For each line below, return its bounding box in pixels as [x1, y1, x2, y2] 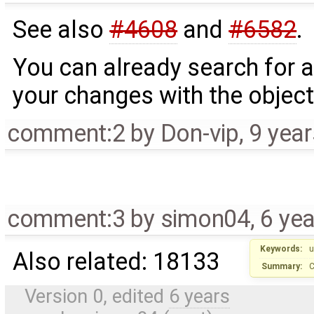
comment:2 [6, 119, 125, 148]
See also [13, 15, 110, 44]
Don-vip [160, 119, 239, 148]
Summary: [261, 261, 302, 272]
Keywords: [259, 244, 302, 254]
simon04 [160, 204, 250, 233]
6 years [169, 285, 230, 308]
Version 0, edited [25, 285, 169, 308]
